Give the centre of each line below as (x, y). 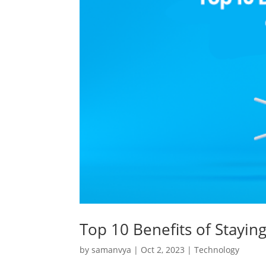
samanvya (112, 249)
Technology (217, 249)
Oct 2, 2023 (163, 249)
